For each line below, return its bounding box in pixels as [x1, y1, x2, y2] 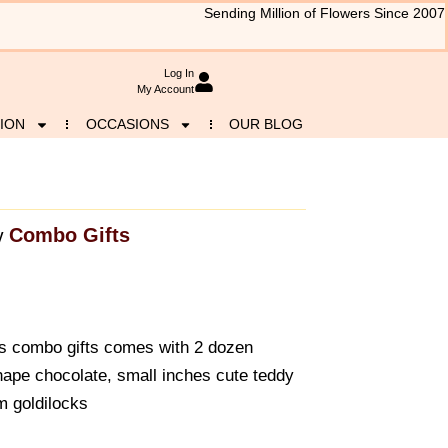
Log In [163, 67, 194, 80]
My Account [136, 83, 194, 96]
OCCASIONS [85, 116, 169, 132]
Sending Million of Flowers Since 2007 [204, 6, 445, 21]
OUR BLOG [229, 116, 304, 132]
